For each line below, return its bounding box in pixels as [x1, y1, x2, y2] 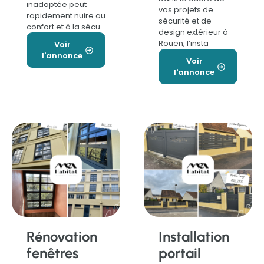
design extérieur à [159, 27, 228, 38]
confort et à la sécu [27, 21, 100, 33]
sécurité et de [159, 15, 212, 27]
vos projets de [159, 4, 213, 16]
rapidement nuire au [27, 10, 105, 22]
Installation [159, 228, 229, 246]
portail [159, 245, 201, 262]
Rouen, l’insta [159, 38, 209, 49]
